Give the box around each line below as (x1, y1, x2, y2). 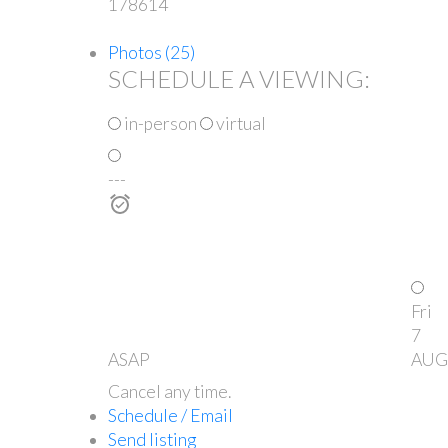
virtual (212, 112, 266, 134)
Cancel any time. (107, 380, 231, 402)
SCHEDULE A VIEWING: (107, 63, 370, 93)
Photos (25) (107, 41, 195, 63)
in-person (120, 112, 197, 134)
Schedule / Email (107, 404, 233, 426)
